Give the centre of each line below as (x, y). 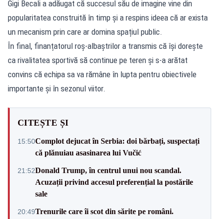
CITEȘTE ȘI (43, 122)
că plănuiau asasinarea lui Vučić (88, 153)
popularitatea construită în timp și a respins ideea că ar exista (108, 17)
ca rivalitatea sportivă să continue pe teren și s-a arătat (98, 60)
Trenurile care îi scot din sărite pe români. (104, 211)
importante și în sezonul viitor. (57, 88)
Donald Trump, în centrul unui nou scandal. (108, 170)
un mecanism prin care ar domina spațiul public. (85, 32)
